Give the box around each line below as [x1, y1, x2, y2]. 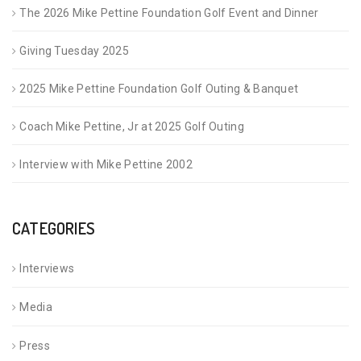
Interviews [19, 261, 75, 275]
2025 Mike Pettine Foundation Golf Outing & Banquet [19, 81, 299, 95]
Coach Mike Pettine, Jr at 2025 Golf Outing [19, 119, 247, 133]
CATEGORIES [12, 217, 95, 239]
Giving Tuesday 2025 [19, 44, 130, 57]
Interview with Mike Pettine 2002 [19, 157, 193, 171]
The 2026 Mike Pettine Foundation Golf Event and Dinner [19, 6, 319, 19]
